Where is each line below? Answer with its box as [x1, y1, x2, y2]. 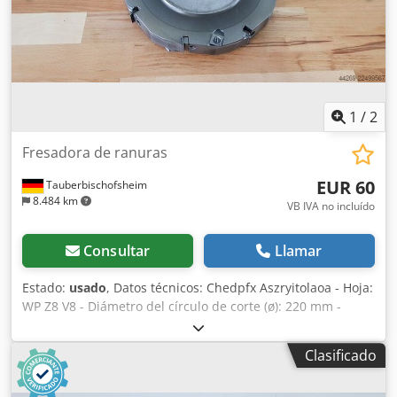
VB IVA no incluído [287, 198, 375, 214]
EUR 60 [316, 175, 375, 200]
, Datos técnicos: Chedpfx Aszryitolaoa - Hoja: [106, 279, 373, 297]
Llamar [274, 241, 323, 261]
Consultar [82, 241, 151, 261]
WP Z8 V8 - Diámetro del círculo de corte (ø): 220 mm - [22, 298, 341, 315]
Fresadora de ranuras [22, 143, 167, 163]
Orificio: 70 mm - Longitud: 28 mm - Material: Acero [22, 316, 326, 334]
